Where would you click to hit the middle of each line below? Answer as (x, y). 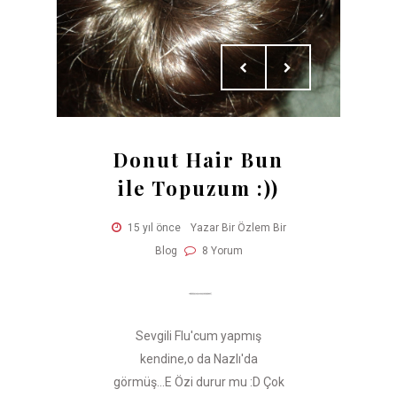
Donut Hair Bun (198, 159)
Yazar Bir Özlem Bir (238, 227)
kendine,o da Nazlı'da (198, 358)
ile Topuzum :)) (198, 187)
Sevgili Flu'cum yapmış (198, 335)
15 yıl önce (154, 227)
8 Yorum (221, 250)
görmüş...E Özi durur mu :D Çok (198, 381)
